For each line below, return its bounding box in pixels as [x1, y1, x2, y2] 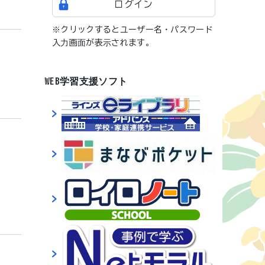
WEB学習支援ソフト [45, 76, 128, 86]
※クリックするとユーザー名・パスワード [52, 25, 214, 34]
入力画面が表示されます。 [52, 38, 154, 47]
